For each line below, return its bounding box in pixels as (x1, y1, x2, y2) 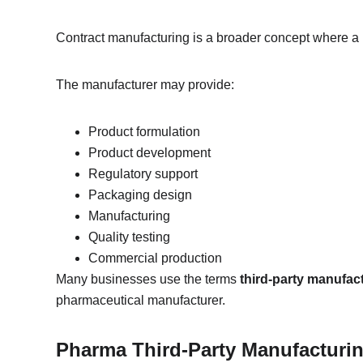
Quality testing (88, 230, 171, 244)
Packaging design (88, 188, 193, 202)
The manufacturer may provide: (56, 78, 235, 92)
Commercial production (88, 251, 223, 265)
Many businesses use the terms (56, 272, 241, 286)
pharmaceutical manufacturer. (56, 293, 226, 307)
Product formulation (88, 125, 201, 139)
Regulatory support (88, 167, 199, 181)
